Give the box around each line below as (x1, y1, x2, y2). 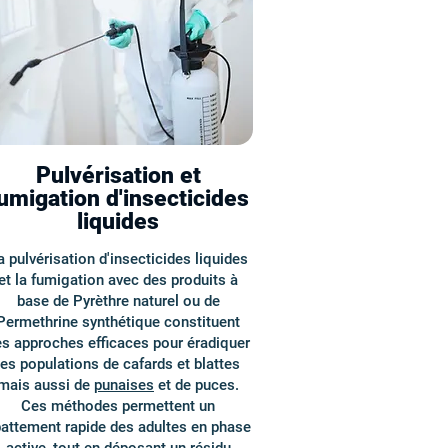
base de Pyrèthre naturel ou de (16, 292, 220, 310)
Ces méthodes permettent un (21, 397, 215, 415)
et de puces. (154, 376, 239, 394)
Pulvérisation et (35, 162, 201, 189)
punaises (94, 376, 154, 394)
